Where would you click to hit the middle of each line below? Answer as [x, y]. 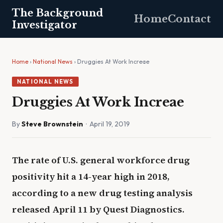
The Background [57, 13]
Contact [189, 19]
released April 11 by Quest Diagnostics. [98, 209]
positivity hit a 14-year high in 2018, [91, 176]
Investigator [45, 25]
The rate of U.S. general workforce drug [101, 160]
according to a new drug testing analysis [102, 193]
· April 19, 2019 [107, 124]
